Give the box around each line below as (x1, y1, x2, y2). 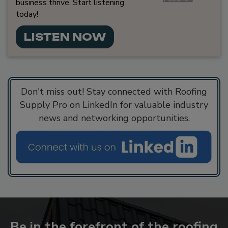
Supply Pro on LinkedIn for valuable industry (20, 98, 208, 111)
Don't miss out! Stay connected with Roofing (21, 85, 207, 98)
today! (16, 8, 38, 20)
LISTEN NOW (24, 30, 106, 43)
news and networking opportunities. (38, 111, 190, 124)
